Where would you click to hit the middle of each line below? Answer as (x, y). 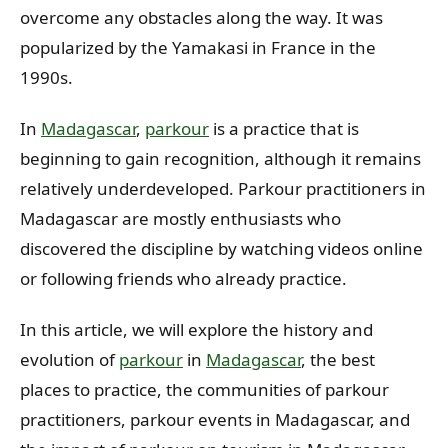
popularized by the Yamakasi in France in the (198, 47)
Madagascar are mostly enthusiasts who (180, 219)
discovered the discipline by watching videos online (221, 249)
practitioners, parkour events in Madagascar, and (215, 420)
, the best (338, 360)
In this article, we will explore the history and (196, 330)
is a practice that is (284, 129)
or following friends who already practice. (183, 279)
